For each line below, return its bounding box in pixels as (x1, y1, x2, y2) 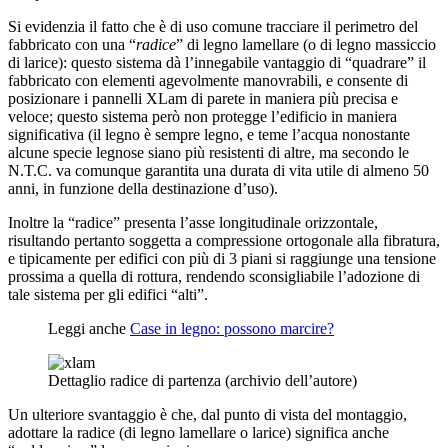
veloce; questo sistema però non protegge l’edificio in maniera (8, 107, 397, 125)
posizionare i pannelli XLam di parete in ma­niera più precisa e (8, 89, 398, 107)
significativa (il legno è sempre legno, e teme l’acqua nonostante (8, 125, 410, 143)
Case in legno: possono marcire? (130, 319, 334, 337)
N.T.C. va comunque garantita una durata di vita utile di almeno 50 (8, 161, 429, 179)
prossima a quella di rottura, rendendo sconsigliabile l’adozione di (8, 267, 420, 285)
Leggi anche (48, 319, 130, 337)
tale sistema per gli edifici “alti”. (8, 285, 208, 303)
